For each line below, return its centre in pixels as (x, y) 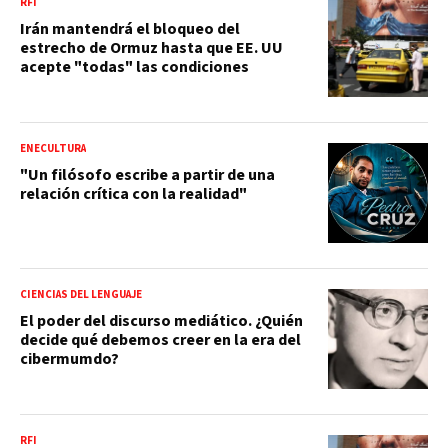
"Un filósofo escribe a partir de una (147, 174)
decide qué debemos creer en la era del (160, 339)
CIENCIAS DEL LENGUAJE (81, 294)
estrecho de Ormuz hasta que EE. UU (151, 47)
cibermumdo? (69, 358)
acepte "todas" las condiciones (134, 66)
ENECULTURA (53, 148)
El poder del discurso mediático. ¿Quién (161, 320)
